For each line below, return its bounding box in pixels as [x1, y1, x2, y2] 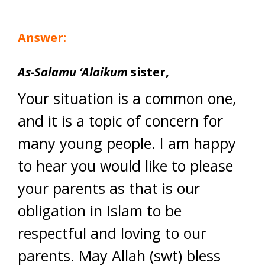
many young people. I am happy [18, 133, 236, 153]
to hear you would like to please [18, 156, 233, 176]
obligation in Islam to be [18, 201, 182, 221]
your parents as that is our [18, 178, 200, 198]
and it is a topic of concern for [18, 111, 223, 131]
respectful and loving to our [18, 223, 206, 243]
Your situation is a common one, [18, 88, 236, 108]
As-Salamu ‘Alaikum [18, 64, 128, 80]
